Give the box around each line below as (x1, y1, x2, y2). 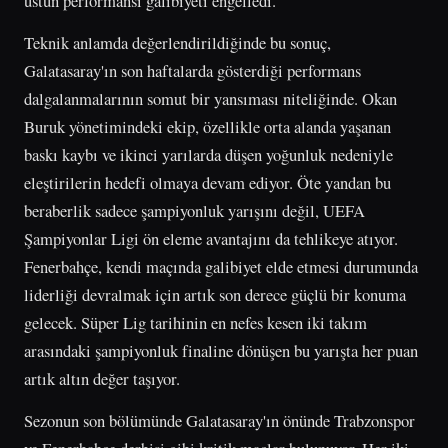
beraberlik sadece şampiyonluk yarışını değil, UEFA (24, 198, 365, 222)
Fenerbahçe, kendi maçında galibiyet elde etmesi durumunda (24, 254, 418, 278)
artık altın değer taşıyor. (24, 366, 180, 390)
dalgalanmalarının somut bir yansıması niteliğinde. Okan (24, 86, 397, 110)
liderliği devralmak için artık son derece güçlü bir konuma (24, 282, 406, 306)
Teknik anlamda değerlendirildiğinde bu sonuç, (24, 30, 331, 54)
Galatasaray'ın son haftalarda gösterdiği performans (24, 58, 361, 82)
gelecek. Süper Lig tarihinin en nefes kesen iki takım (24, 310, 367, 334)
